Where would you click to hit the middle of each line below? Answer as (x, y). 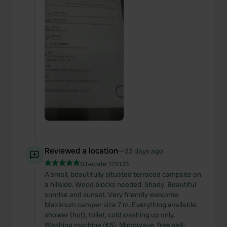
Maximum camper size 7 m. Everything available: (121, 205)
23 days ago (144, 151)
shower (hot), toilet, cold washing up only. (110, 215)
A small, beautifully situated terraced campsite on (123, 174)
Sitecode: (94, 164)
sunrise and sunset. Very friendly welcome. (112, 195)
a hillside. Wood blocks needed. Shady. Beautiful (120, 184)
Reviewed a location (81, 151)
